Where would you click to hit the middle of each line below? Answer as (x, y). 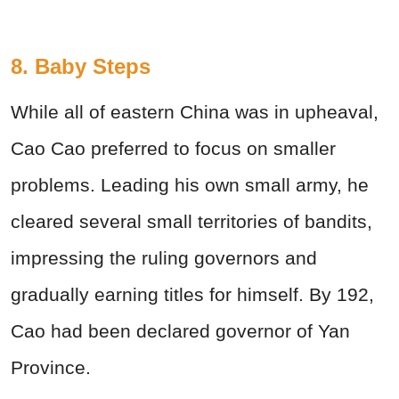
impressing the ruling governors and (164, 258)
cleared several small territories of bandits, (191, 222)
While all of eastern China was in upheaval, (195, 112)
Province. (51, 368)
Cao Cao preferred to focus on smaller (173, 149)
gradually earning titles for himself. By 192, (192, 295)
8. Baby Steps (81, 67)
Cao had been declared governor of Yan (180, 331)
